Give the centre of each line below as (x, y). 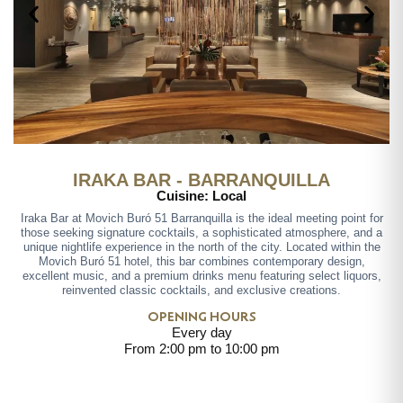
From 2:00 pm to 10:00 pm (201, 349)
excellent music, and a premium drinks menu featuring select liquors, (201, 276)
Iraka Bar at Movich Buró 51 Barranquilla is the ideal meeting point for (201, 219)
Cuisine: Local (201, 196)
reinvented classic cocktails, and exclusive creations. (201, 291)
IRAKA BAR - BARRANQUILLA (201, 180)
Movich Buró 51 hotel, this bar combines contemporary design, (201, 262)
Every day (201, 333)
